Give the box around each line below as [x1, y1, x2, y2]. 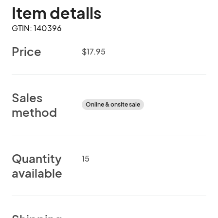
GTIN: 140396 [12, 23, 62, 33]
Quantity [12, 151, 62, 165]
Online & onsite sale [86, 101, 140, 108]
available [12, 165, 62, 180]
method [12, 105, 57, 119]
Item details [12, 3, 101, 22]
